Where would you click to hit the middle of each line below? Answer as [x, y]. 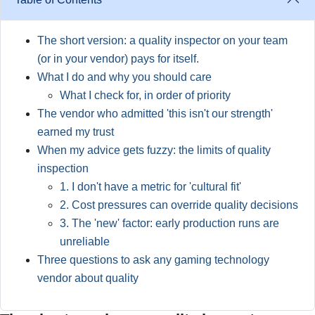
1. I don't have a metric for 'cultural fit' [150, 187]
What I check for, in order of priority [145, 95]
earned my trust [76, 132]
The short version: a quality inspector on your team [162, 40]
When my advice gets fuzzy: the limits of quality [154, 150]
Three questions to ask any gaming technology [153, 260]
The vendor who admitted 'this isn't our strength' [155, 114]
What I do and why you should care [124, 77]
